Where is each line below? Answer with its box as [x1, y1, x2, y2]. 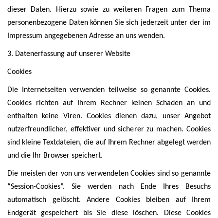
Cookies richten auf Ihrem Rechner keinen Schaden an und [7, 99, 211, 107]
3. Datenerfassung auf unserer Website [7, 50, 130, 58]
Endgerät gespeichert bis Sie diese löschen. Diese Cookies [7, 209, 211, 217]
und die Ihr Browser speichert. [7, 152, 103, 160]
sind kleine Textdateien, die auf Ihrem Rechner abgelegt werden [7, 139, 211, 146]
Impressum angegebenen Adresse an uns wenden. [7, 32, 165, 40]
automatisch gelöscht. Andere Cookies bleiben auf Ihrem [7, 196, 211, 204]
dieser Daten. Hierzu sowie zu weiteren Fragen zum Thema [7, 6, 211, 14]
